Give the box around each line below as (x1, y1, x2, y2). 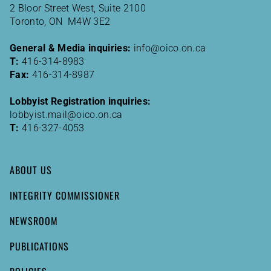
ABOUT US (10, 162, 52, 177)
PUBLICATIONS (10, 238, 69, 253)
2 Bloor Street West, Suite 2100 (10, 2, 146, 14)
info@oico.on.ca (133, 42, 206, 54)
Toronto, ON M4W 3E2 (10, 15, 111, 27)
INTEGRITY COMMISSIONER (10, 188, 120, 203)
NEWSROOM (10, 213, 58, 228)
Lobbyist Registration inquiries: (10, 95, 151, 107)
